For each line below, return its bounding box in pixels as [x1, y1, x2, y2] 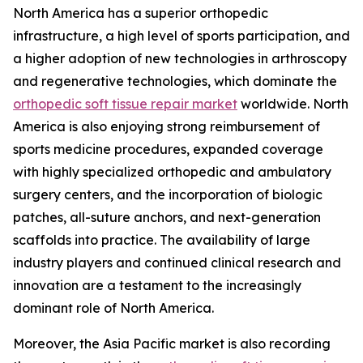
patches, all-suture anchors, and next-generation [13, 208, 321, 225]
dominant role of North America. [13, 299, 214, 316]
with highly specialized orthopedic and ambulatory [13, 163, 331, 180]
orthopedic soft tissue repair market [13, 95, 237, 112]
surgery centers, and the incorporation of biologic [13, 186, 322, 203]
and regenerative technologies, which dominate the [13, 72, 337, 89]
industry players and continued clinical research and [13, 254, 341, 271]
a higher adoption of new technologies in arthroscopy [13, 49, 347, 66]
